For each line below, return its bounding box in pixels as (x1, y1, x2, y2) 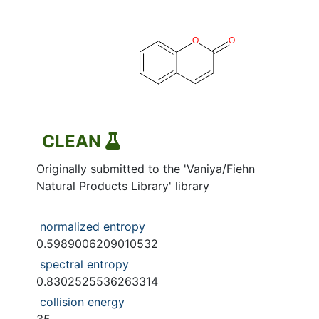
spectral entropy (40, 257, 129, 271)
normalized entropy (40, 219, 145, 234)
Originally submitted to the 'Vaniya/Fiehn (36, 162, 255, 176)
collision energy (40, 295, 125, 309)
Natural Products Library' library (36, 179, 209, 193)
